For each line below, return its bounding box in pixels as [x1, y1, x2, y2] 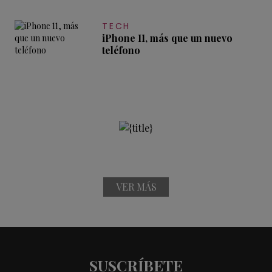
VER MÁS [115, 180, 157, 194]
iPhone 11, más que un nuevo [102, 32, 233, 45]
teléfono [102, 44, 140, 57]
